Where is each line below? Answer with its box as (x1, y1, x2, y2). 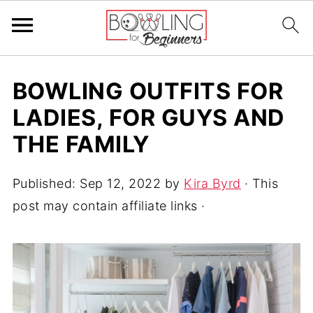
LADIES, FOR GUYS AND (12, 104, 285, 131)
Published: (12, 176, 80, 191)
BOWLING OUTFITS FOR (12, 78, 284, 105)
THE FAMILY (12, 131, 150, 158)
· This (240, 176, 279, 191)
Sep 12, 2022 (80, 176, 161, 191)
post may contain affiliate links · (12, 198, 205, 213)
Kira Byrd (184, 176, 241, 191)
